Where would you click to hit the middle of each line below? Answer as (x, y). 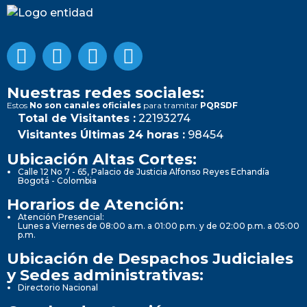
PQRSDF (219, 105)
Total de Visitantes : (77, 118)
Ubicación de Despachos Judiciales (150, 258)
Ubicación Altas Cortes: (102, 159)
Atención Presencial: (61, 217)
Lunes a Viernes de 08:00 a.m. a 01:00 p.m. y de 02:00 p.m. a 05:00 (159, 225)
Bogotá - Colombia (57, 180)
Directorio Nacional (58, 287)
